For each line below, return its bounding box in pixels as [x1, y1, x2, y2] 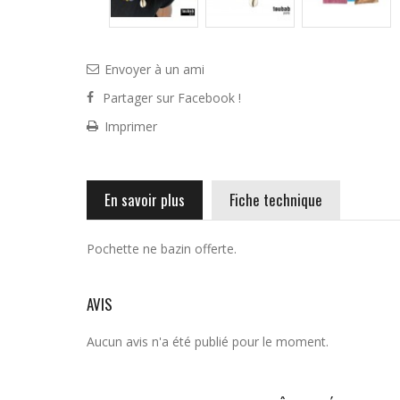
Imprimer [104, 118, 157, 135]
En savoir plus [104, 188, 185, 211]
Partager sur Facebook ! [103, 89, 241, 106]
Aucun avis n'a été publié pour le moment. [87, 333, 329, 350]
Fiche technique [229, 188, 322, 211]
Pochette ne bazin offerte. [87, 240, 237, 257]
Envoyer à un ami [104, 61, 204, 78]
